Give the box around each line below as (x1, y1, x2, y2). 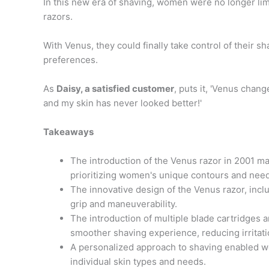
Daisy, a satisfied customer (56, 82, 174, 94)
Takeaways (43, 125, 94, 138)
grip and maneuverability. (70, 198, 177, 210)
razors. (43, 10, 73, 22)
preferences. (43, 53, 98, 65)
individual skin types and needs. (70, 255, 206, 267)
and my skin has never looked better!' (43, 97, 202, 109)
